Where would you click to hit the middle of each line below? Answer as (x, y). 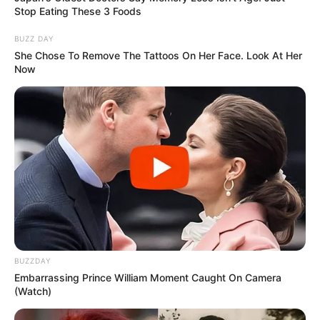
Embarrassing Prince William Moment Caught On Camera (148, 277)
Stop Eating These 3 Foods (78, 11)
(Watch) (33, 291)
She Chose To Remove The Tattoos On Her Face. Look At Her (158, 55)
